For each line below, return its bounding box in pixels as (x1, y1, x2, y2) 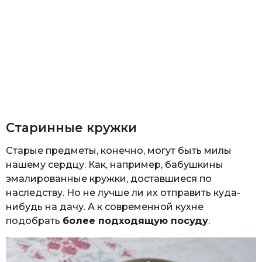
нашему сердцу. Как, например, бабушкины (6, 159, 223, 171)
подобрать (6, 215, 63, 227)
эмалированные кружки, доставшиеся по (6, 173, 212, 185)
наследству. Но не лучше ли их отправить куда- (6, 187, 240, 199)
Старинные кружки (6, 120, 137, 135)
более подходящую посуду (63, 215, 208, 227)
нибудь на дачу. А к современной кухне (6, 201, 204, 213)
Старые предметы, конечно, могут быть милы (6, 145, 232, 157)
